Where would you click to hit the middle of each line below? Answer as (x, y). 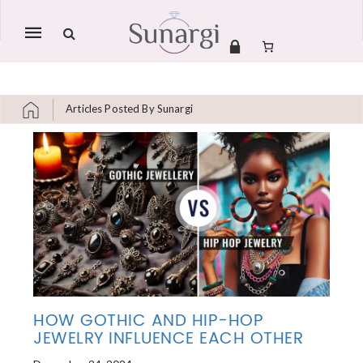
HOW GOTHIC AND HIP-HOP (149, 321)
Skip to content (60, 139)
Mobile (51, 30)
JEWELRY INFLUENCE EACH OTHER (169, 339)
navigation (63, 53)
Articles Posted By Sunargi (129, 109)
